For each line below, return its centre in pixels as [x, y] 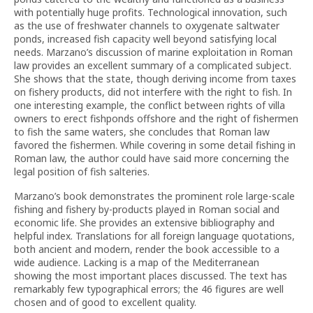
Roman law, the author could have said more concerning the [152, 158]
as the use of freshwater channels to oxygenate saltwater [147, 26]
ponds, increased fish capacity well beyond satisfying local [145, 39]
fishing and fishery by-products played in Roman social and [147, 209]
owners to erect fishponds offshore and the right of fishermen [156, 118]
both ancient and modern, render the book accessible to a [147, 249]
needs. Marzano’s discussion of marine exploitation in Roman [153, 52]
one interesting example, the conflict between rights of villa [150, 105]
